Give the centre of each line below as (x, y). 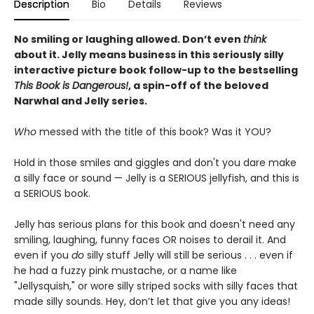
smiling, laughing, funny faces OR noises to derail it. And (150, 240)
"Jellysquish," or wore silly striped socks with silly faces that (156, 286)
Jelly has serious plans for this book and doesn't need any (155, 224)
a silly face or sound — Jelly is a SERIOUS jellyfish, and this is (157, 178)
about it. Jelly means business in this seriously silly (149, 55)
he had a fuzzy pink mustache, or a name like (125, 271)
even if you (43, 255)
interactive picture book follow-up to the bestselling (156, 70)
